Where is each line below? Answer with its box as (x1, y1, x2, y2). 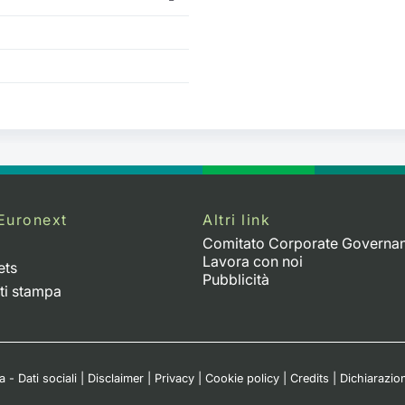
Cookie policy (205, 372, 279, 386)
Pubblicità (202, 270, 269, 289)
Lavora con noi (202, 252, 303, 271)
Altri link (202, 210, 270, 229)
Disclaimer (88, 372, 144, 386)
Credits (290, 372, 329, 386)
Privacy (155, 372, 194, 386)
